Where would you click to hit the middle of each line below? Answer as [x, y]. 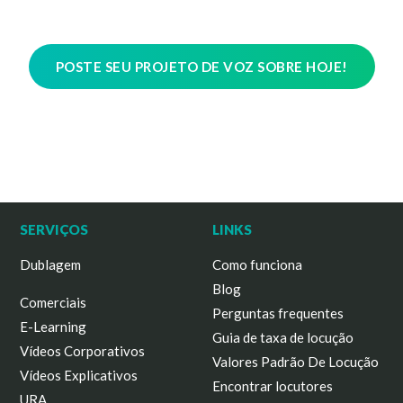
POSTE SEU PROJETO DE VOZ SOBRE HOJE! [201, 67]
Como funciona [257, 264]
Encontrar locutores [273, 386]
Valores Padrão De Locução [296, 362]
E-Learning [54, 327]
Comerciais [54, 302]
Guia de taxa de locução [283, 337]
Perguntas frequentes [278, 313]
